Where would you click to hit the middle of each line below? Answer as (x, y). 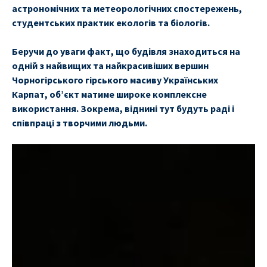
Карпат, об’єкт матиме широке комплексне (109, 94)
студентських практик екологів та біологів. (111, 23)
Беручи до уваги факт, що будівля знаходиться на (126, 52)
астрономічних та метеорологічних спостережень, (127, 9)
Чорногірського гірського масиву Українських (115, 80)
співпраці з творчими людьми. (80, 123)
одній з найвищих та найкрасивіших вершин (110, 66)
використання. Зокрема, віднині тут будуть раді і (123, 109)
